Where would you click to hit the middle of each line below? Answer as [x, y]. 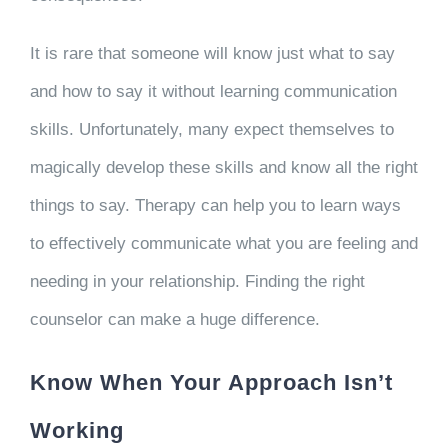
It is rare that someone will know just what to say [212, 53]
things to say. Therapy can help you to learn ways [215, 205]
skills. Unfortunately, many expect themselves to [211, 129]
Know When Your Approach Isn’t [211, 382]
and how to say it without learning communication [213, 91]
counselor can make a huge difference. [177, 319]
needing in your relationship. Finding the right [197, 281]
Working [76, 430]
